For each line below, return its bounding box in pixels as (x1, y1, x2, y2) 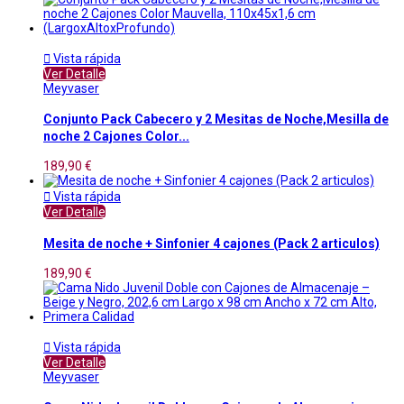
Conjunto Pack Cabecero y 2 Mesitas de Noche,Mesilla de (43, 111, 389, 126)
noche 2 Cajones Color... (43, 128, 189, 143)
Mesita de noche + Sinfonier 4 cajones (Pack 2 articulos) (43, 235, 380, 251)
